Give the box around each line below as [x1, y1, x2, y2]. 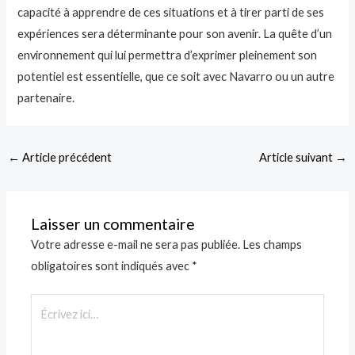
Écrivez [30, 297, 68, 311]
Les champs [242, 238, 303, 252]
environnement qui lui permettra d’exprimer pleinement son [17, 48, 318, 63]
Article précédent [19, 151, 112, 165]
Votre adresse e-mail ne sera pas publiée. [31, 238, 241, 252]
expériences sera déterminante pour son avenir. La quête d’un [17, 27, 333, 41]
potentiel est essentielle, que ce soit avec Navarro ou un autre [17, 70, 335, 84]
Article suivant [259, 151, 336, 165]
